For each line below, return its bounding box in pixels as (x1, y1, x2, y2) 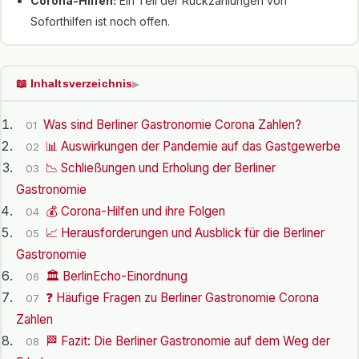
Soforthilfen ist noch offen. (30, 14, 170, 28)
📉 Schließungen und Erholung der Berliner (45, 160, 276, 176)
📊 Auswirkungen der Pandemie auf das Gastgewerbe (45, 139, 341, 155)
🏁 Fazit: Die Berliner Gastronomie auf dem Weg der (45, 333, 330, 349)
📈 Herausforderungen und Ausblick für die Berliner (45, 225, 325, 241)
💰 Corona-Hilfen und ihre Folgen (45, 204, 225, 220)
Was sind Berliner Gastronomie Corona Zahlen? (42, 117, 301, 133)
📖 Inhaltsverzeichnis (15, 76, 133, 90)
